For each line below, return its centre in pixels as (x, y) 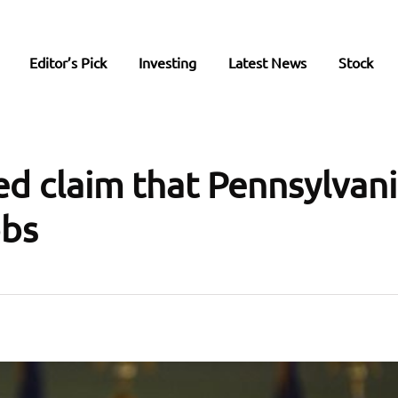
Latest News (267, 62)
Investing (167, 62)
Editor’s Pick (68, 62)
